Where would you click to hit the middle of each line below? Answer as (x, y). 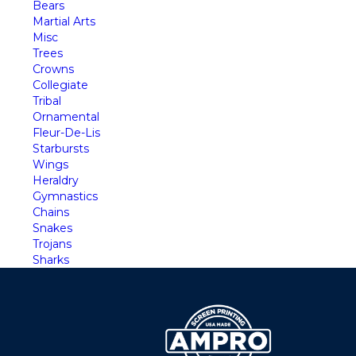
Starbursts (61, 149)
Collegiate (60, 85)
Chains (51, 213)
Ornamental (66, 117)
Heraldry (56, 181)
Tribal (47, 101)
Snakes (52, 228)
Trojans (52, 244)
